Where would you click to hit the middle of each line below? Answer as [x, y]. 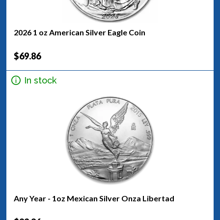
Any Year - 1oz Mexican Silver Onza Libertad [94, 198]
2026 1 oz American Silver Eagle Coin [80, 32]
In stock [40, 80]
